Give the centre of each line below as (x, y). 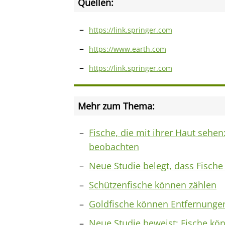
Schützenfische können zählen (153, 185)
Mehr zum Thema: (116, 106)
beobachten (114, 147)
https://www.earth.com (128, 49)
